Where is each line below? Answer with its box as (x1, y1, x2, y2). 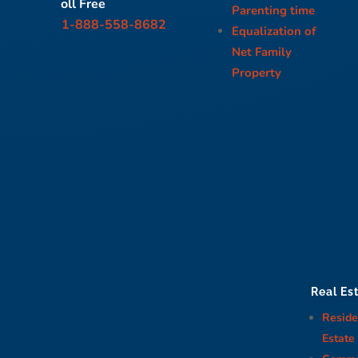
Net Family (232, 43, 292, 60)
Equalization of (232, 22, 316, 39)
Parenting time (232, 2, 316, 18)
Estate (322, 330, 355, 346)
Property (232, 64, 282, 81)
